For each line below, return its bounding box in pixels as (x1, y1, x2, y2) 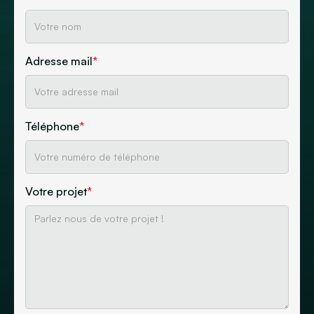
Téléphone (25, 119, 79, 133)
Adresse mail (25, 54, 93, 68)
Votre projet (25, 184, 87, 198)
